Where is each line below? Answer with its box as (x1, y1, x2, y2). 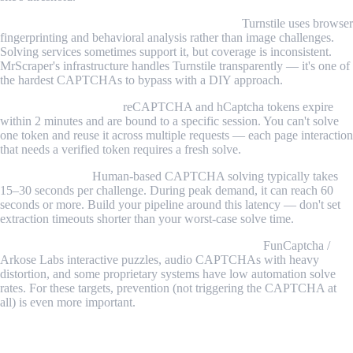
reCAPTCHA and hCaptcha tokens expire (120, 99, 333, 113)
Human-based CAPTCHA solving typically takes (89, 169, 338, 183)
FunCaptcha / (260, 238, 330, 252)
